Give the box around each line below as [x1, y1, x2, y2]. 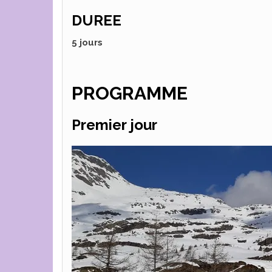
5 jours [72, 37, 103, 48]
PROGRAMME [72, 83, 188, 104]
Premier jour [72, 116, 157, 134]
